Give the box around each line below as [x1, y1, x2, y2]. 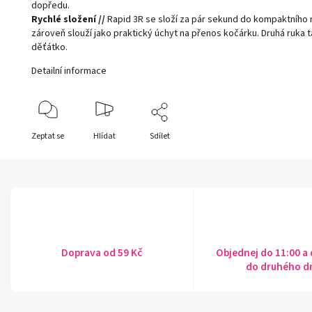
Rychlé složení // [31, 13, 106, 27]
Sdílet [150, 130, 171, 143]
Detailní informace [31, 64, 107, 79]
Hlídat [93, 130, 116, 143]
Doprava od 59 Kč [61, 245, 142, 261]
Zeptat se [31, 130, 65, 143]
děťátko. [31, 40, 68, 55]
